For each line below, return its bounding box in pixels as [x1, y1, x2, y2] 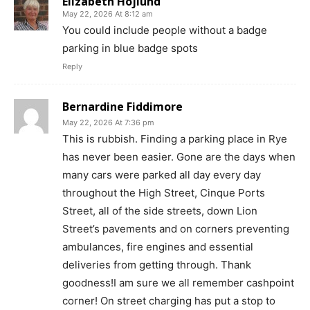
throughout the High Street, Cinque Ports [62, 185, 265, 199]
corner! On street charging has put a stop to [62, 293, 275, 307]
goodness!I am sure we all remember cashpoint [62, 275, 294, 289]
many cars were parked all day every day [62, 167, 261, 181]
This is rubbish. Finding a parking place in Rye [62, 131, 287, 145]
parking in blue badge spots [62, 41, 198, 55]
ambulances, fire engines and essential [62, 239, 253, 253]
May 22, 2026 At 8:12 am [62, 8, 153, 19]
